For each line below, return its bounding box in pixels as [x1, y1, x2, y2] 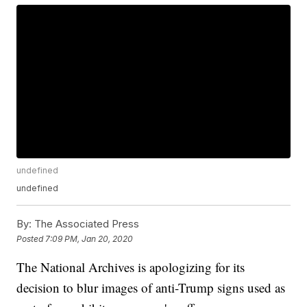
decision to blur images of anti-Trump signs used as [16, 279, 286, 297]
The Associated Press [32, 217, 140, 231]
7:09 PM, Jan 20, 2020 [45, 233, 134, 244]
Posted [16, 233, 46, 244]
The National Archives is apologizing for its [16, 258, 245, 276]
